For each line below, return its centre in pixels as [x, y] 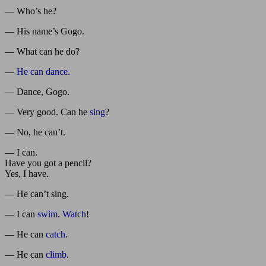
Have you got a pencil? [48, 163]
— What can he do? [42, 51]
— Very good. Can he [47, 112]
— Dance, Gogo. [37, 91]
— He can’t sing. [37, 194]
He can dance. [43, 71]
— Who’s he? [31, 11]
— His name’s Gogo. [45, 31]
